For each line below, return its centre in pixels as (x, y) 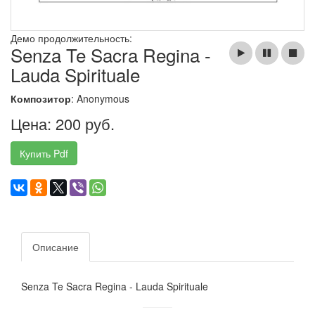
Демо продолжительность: (73, 38)
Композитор (41, 99)
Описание (56, 247)
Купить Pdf (44, 154)
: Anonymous (100, 99)
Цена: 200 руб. (63, 124)
